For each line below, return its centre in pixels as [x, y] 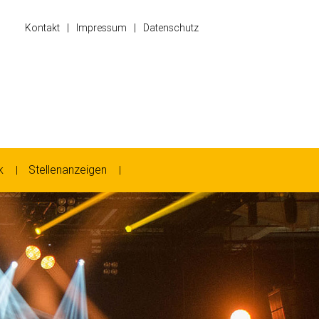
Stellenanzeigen [68, 170]
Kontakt [42, 28]
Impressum [101, 28]
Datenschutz [171, 28]
